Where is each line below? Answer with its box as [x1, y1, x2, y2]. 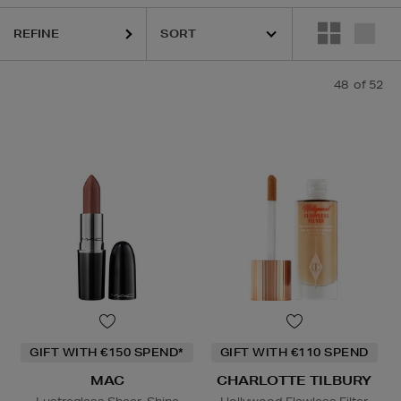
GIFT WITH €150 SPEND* [30, 345, 184, 361]
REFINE [13, 26, 59, 41]
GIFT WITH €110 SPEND [219, 345, 369, 361]
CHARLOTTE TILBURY [217, 372, 371, 389]
